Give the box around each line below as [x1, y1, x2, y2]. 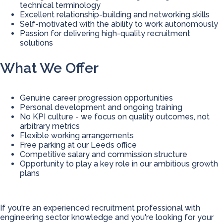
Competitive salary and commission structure [20, 150, 187, 160]
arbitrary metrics [20, 121, 80, 131]
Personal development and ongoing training [20, 103, 182, 112]
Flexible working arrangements [20, 131, 134, 141]
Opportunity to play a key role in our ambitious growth [20, 159, 218, 169]
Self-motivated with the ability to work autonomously [20, 19, 218, 29]
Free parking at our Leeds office [20, 140, 137, 150]
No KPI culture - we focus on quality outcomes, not [20, 112, 210, 122]
